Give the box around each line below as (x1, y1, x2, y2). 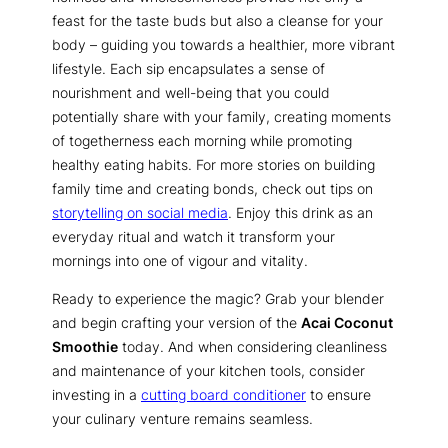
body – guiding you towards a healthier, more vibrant (52, 35, 395, 53)
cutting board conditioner (141, 386, 306, 404)
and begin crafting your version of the (52, 314, 301, 332)
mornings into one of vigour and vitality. (52, 251, 308, 269)
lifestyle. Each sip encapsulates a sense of (52, 59, 325, 77)
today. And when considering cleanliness (118, 338, 387, 356)
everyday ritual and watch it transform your (52, 227, 335, 245)
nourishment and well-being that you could (52, 83, 330, 101)
